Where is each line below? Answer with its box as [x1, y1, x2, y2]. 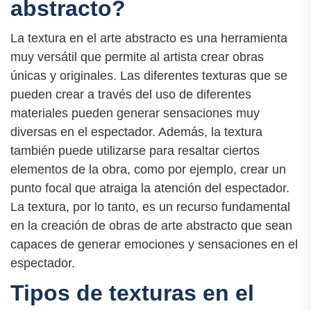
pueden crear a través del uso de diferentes [10, 87, 251, 102]
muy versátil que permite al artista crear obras [10, 50, 264, 65]
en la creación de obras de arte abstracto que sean [10, 219, 292, 233]
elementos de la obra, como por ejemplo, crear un [10, 162, 286, 177]
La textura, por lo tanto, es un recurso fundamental [10, 200, 290, 215]
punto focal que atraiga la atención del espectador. [10, 181, 289, 196]
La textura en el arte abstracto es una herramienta [10, 31, 287, 46]
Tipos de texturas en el [10, 280, 254, 306]
